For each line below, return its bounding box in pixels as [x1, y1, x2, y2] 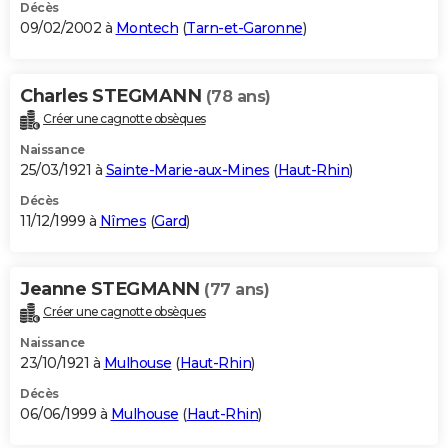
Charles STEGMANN [20, 85, 206, 108]
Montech [115, 19, 178, 38]
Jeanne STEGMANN [20, 278, 204, 301]
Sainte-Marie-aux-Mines [105, 161, 270, 180]
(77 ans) [204, 280, 269, 300]
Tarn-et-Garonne [186, 19, 303, 38]
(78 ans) [205, 87, 271, 107]
